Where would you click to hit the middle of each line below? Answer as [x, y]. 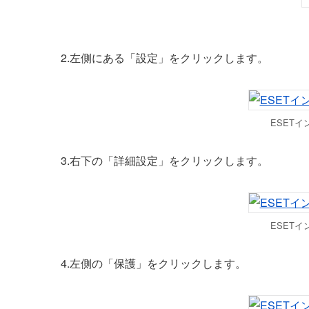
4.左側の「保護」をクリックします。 [153, 263]
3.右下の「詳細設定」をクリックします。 [165, 160]
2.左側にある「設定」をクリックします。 [165, 57]
